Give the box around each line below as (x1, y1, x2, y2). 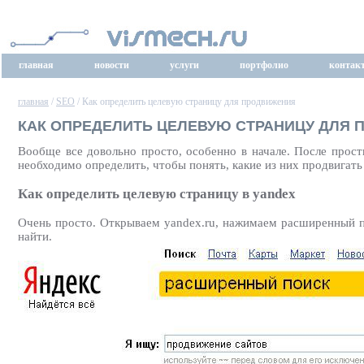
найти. (18, 229, 52, 243)
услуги (170, 59, 199, 71)
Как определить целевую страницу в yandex (18, 185, 296, 201)
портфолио (240, 59, 288, 71)
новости (94, 59, 129, 71)
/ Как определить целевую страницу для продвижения (75, 96, 296, 107)
